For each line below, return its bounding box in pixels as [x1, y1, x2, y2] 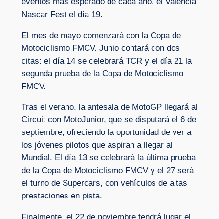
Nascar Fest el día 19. [21, 9, 103, 19]
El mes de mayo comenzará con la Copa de [21, 30, 181, 40]
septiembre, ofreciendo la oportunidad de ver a [21, 128, 191, 137]
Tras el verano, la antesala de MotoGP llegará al [21, 102, 197, 112]
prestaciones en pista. [21, 191, 102, 201]
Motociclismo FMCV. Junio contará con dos [21, 43, 180, 53]
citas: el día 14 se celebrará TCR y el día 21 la [21, 56, 192, 66]
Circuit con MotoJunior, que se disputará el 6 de [21, 115, 196, 125]
